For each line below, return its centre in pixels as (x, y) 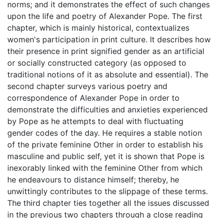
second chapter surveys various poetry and (87, 86)
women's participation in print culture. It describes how (109, 39)
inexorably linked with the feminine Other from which (105, 168)
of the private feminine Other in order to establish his (105, 144)
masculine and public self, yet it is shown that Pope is (106, 156)
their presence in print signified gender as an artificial (106, 51)
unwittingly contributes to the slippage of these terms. (108, 191)
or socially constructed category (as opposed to (97, 63)
